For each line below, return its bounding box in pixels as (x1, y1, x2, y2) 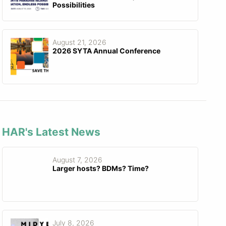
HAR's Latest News (2, 126, 100, 139)
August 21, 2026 (52, 37, 106, 46)
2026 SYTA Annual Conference (52, 46, 160, 55)
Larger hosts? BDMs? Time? (52, 164, 149, 173)
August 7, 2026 (52, 155, 102, 164)
